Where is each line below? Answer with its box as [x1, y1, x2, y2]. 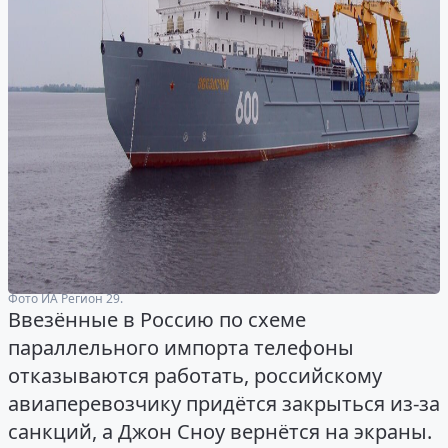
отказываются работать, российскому [8, 362, 382, 390]
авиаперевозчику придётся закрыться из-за [8, 390, 440, 418]
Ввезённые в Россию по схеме [8, 306, 306, 334]
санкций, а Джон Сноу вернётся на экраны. [8, 418, 432, 446]
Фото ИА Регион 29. [8, 289, 123, 307]
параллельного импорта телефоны [8, 334, 354, 362]
